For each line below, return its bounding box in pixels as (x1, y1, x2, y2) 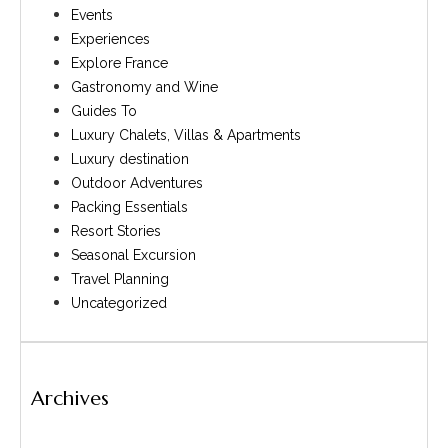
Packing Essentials (71, 198, 188, 215)
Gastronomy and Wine (71, 78, 218, 95)
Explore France (71, 54, 168, 71)
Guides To (71, 102, 137, 119)
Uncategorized (71, 294, 167, 311)
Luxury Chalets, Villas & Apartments (71, 126, 301, 143)
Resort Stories (71, 222, 161, 239)
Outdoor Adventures (71, 174, 203, 191)
